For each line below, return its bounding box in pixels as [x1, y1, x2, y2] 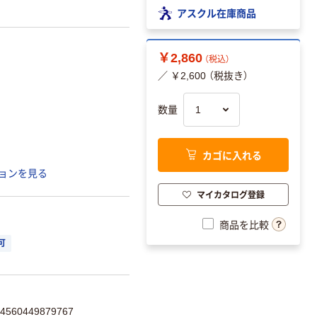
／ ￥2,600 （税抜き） [158, 70, 248, 82]
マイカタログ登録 [196, 188, 265, 200]
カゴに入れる [202, 147, 262, 162]
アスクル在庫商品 [177, 5, 256, 20]
